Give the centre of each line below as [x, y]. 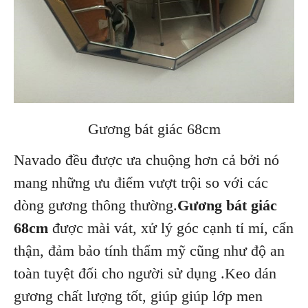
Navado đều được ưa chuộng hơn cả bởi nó [146, 159]
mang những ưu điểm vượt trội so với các [141, 182]
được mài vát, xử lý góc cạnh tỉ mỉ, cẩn [171, 228]
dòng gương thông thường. [96, 205]
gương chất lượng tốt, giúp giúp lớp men [138, 296]
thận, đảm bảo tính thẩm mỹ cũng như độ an [149, 250]
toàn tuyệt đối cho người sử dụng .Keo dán [145, 273]
